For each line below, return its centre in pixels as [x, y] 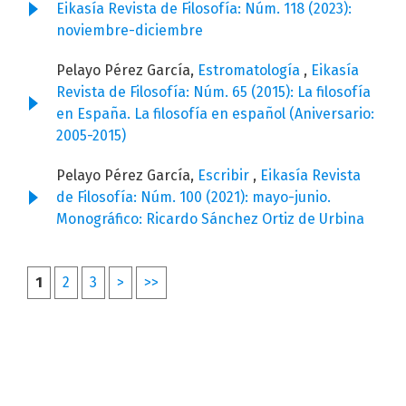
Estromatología [251, 71]
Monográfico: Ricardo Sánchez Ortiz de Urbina [210, 219]
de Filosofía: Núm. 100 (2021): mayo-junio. [193, 198]
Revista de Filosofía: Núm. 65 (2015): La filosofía [213, 92]
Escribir [225, 176]
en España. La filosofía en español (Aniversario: [215, 114]
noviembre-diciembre [130, 31]
